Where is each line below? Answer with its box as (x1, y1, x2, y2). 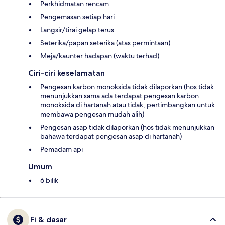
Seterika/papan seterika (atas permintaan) (40, 38, 170, 48)
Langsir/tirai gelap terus (40, 25, 114, 35)
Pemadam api (40, 145, 83, 154)
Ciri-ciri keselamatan (28, 68, 105, 78)
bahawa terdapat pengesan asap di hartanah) (40, 132, 182, 141)
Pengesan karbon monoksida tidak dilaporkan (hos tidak (40, 82, 214, 92)
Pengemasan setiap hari (40, 12, 115, 22)
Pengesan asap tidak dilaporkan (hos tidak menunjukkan (40, 123, 214, 132)
